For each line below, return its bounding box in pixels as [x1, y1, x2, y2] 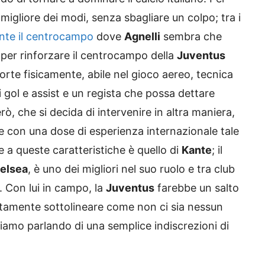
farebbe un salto [154, 181, 239, 194]
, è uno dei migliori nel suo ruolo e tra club [28, 162, 235, 175]
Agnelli [124, 30, 160, 43]
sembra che [160, 30, 222, 43]
